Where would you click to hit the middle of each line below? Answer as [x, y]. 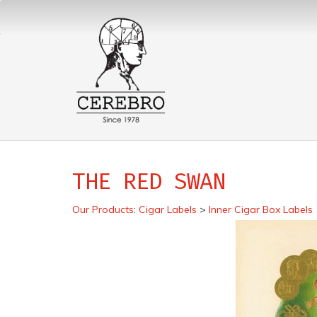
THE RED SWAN [149, 181]
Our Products [103, 209]
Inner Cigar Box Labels [261, 209]
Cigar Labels [168, 209]
